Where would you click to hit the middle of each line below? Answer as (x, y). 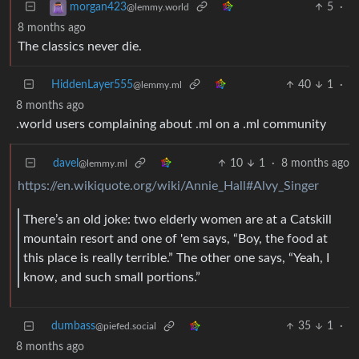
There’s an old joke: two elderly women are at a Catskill (177, 219)
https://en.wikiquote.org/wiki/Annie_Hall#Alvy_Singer (168, 186)
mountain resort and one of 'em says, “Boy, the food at (175, 238)
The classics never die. (80, 46)
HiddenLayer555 (92, 85)
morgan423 (98, 7)
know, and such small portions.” (112, 277)
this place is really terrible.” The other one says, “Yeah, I (176, 258)
